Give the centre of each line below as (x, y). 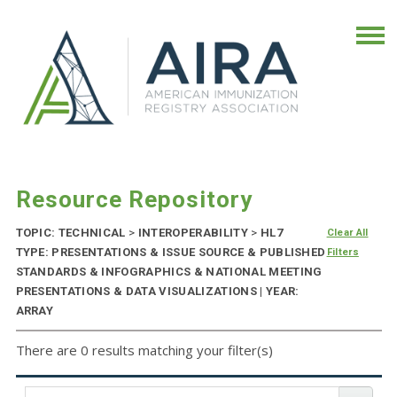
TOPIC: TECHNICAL (72, 233)
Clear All (347, 233)
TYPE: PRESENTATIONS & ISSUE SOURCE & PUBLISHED (171, 253)
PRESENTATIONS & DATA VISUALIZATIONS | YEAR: (157, 292)
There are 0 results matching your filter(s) (144, 350)
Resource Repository (134, 200)
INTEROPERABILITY (193, 233)
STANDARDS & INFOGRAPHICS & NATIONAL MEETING (169, 272)
